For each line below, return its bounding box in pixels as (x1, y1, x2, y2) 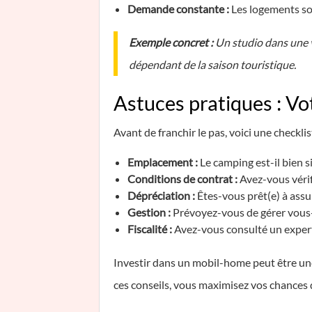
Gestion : (127, 205, 171, 219)
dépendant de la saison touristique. (129, 58, 296, 71)
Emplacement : (127, 155, 198, 169)
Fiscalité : (127, 222, 172, 235)
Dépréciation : (127, 189, 195, 202)
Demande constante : (127, 2, 229, 15)
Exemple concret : (129, 36, 213, 49)
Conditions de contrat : (127, 172, 237, 185)
